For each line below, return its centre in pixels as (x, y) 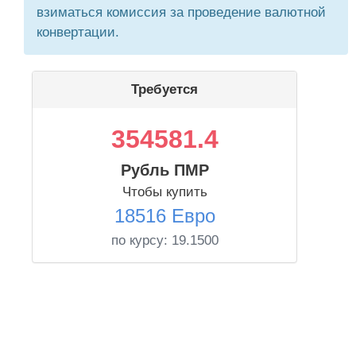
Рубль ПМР (164, 170)
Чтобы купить (164, 192)
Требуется (164, 89)
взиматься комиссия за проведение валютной (181, 12)
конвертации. (78, 32)
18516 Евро (164, 216)
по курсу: (141, 240)
